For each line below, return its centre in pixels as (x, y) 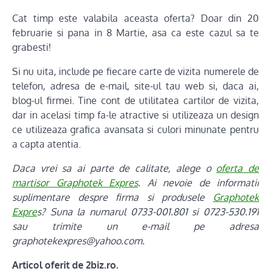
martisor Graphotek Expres (75, 183)
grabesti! (32, 47)
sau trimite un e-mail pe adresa (135, 227)
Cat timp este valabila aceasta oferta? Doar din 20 (135, 18)
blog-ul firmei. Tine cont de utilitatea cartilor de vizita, (135, 101)
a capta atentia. (47, 144)
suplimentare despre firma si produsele (113, 198)
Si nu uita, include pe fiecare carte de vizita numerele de (135, 72)
